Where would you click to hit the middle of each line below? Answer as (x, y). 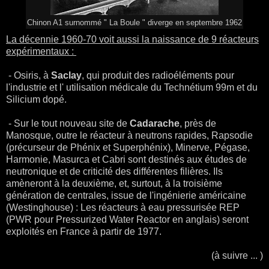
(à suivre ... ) (237, 256)
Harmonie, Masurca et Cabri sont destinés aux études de (126, 160)
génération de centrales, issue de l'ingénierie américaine (126, 196)
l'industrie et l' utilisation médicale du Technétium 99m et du (132, 88)
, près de (198, 124)
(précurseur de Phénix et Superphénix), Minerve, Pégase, (128, 148)
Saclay (66, 76)
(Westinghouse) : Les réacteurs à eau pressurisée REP (123, 208)
